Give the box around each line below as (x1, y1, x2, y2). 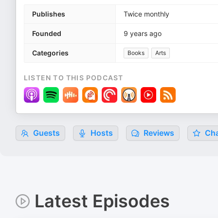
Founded (32, 29, 61, 37)
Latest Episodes (34, 190, 170, 212)
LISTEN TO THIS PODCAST (24, 73, 124, 82)
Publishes (32, 10, 65, 18)
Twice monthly (124, 10, 169, 18)
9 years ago (124, 29, 162, 37)
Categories (32, 49, 69, 57)
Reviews (142, 128, 174, 138)
